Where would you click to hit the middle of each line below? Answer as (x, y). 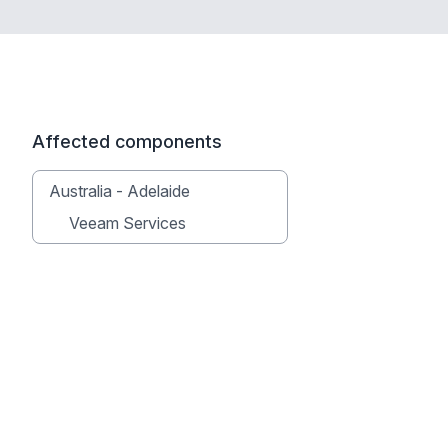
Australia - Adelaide (119, 191)
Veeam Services (127, 223)
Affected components (127, 141)
